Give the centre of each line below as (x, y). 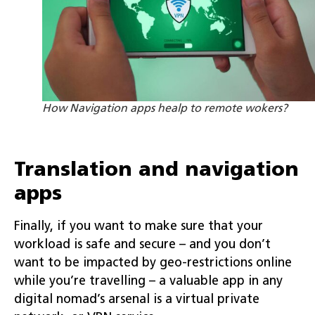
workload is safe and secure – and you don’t (142, 245)
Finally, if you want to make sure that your (139, 226)
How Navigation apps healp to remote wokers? (165, 109)
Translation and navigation (156, 171)
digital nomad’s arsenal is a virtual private (137, 300)
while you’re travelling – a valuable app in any (148, 281)
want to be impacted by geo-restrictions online (153, 263)
